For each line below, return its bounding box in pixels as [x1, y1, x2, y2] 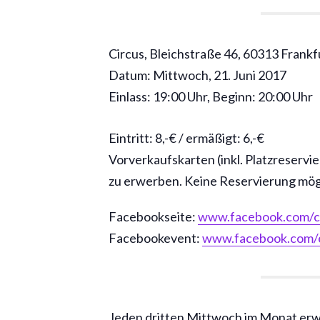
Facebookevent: [109, 229, 202, 246]
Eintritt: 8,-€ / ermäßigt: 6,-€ [109, 129, 264, 146]
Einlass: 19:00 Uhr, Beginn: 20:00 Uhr [109, 88, 313, 104]
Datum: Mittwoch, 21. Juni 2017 [109, 66, 286, 83]
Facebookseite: [109, 208, 198, 224]
